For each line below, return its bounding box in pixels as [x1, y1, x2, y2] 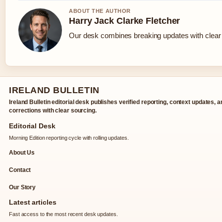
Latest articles [9, 198, 56, 207]
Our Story [9, 184, 36, 191]
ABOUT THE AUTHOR [69, 8, 131, 14]
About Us [9, 149, 35, 157]
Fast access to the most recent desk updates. [9, 211, 118, 218]
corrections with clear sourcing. [9, 107, 97, 114]
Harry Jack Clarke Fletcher [69, 16, 180, 26]
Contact [9, 166, 31, 174]
